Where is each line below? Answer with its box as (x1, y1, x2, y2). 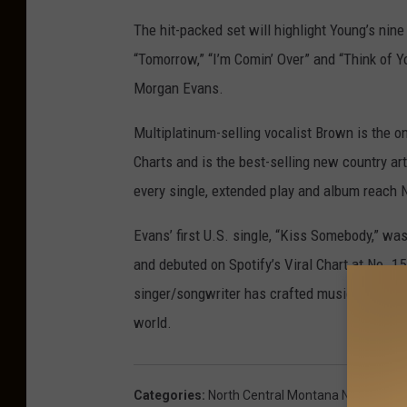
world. (134, 313, 172, 333)
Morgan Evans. (134, 79, 223, 98)
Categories (134, 388, 202, 403)
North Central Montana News (208, 388, 373, 403)
